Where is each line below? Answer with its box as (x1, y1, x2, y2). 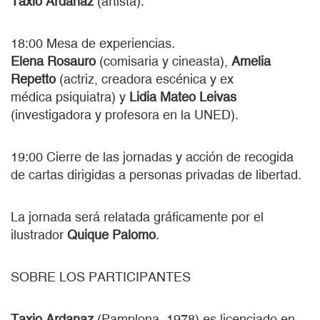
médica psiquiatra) (11, 89, 116, 104)
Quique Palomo (67, 226, 156, 242)
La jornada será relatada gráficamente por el (11, 209, 264, 224)
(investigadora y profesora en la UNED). (11, 106, 239, 122)
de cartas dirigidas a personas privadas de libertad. (11, 166, 301, 182)
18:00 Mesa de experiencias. (11, 35, 175, 51)
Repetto (11, 71, 59, 86)
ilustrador (11, 226, 67, 242)
